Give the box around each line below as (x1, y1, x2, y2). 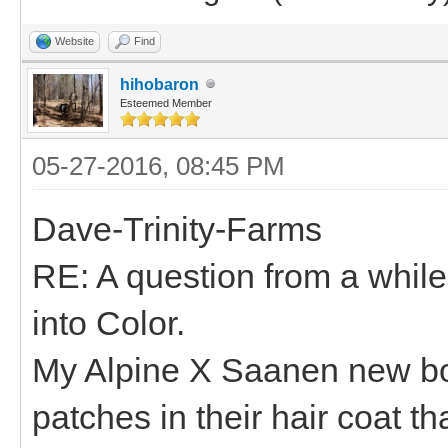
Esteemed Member (120, 96, 212, 109)
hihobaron (120, 75, 199, 93)
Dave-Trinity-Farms (32, 209, 322, 248)
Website (55, 34, 94, 47)
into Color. (32, 303, 185, 342)
